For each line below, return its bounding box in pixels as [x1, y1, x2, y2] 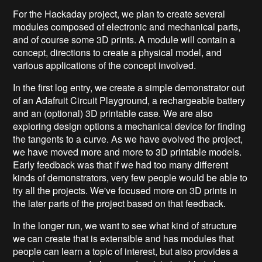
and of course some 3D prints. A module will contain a [13, 32, 236, 46]
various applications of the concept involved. [13, 58, 196, 72]
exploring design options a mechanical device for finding [13, 119, 246, 133]
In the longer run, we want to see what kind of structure [13, 218, 237, 232]
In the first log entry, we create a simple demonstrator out [13, 80, 245, 94]
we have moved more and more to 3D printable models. [13, 144, 242, 158]
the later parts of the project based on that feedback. [13, 196, 226, 210]
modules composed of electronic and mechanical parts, [13, 19, 241, 33]
